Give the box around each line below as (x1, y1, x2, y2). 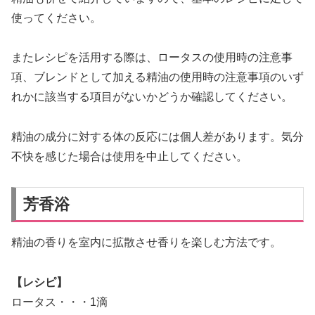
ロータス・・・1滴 (11, 295, 108, 308)
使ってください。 (11, 11, 101, 24)
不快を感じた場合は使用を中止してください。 (11, 150, 247, 163)
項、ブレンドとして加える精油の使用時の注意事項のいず (11, 71, 304, 84)
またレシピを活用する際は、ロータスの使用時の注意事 (11, 51, 292, 64)
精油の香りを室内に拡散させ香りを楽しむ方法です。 (11, 236, 281, 249)
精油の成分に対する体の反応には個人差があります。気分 (11, 131, 304, 143)
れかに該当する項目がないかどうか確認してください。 (11, 91, 292, 103)
